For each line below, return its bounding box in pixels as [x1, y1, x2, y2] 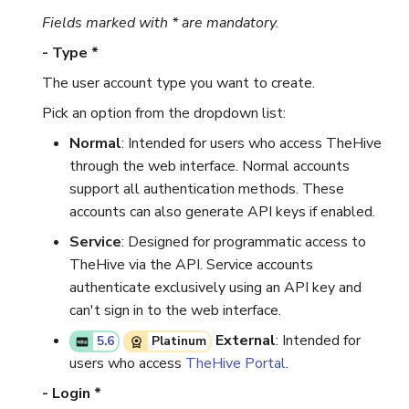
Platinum [151, 332, 206, 351]
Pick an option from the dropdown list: [42, 103, 286, 124]
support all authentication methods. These [69, 179, 344, 200]
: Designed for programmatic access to [121, 232, 366, 253]
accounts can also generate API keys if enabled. [69, 202, 375, 223]
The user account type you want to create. [42, 73, 315, 94]
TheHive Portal [185, 353, 286, 374]
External [215, 330, 276, 351]
